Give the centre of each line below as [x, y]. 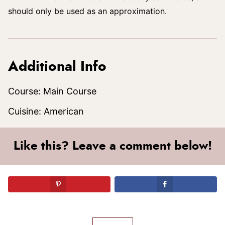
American [64, 111]
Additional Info [57, 67]
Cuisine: [26, 111]
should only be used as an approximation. [87, 11]
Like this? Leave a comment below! [113, 146]
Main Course [70, 91]
